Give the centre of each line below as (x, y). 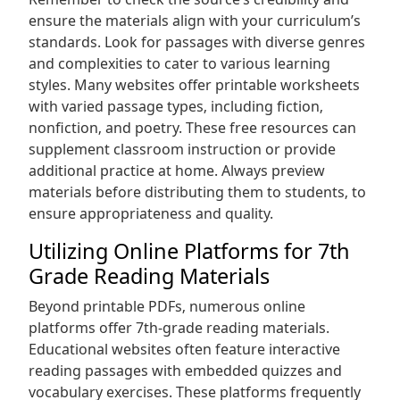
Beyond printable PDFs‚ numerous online (167, 306)
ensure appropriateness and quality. (151, 213)
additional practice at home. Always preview (177, 171)
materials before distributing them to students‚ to (197, 192)
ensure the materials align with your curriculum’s (195, 21)
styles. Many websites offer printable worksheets (194, 85)
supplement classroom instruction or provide (182, 149)
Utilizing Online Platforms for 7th (189, 251)
